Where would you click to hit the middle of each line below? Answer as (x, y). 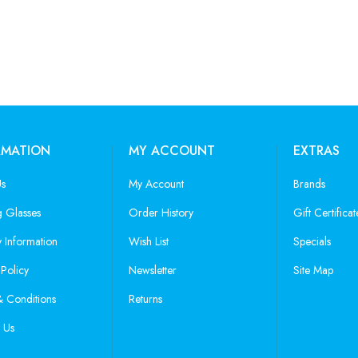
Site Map (313, 270)
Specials (312, 242)
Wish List (148, 242)
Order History (161, 213)
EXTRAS (316, 151)
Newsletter (152, 270)
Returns (145, 299)
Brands (309, 184)
